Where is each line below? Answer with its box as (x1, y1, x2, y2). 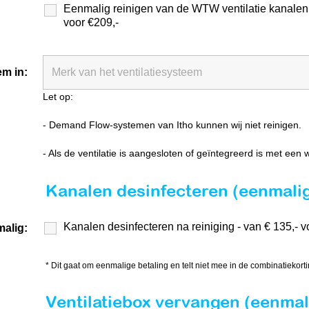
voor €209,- (63, 17, 119, 28)
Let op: (43, 91, 73, 102)
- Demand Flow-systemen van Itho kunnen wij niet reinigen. (43, 119, 301, 130)
